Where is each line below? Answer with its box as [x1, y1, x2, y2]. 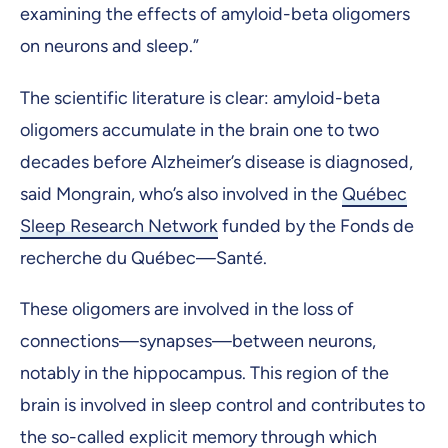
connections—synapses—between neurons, [20, 329, 376, 352]
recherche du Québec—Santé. [20, 246, 267, 269]
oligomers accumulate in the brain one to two [20, 118, 379, 141]
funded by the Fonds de [218, 214, 414, 237]
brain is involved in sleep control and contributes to [20, 393, 425, 416]
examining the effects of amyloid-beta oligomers [20, 3, 410, 26]
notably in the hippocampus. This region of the [20, 361, 389, 384]
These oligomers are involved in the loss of [20, 297, 354, 320]
